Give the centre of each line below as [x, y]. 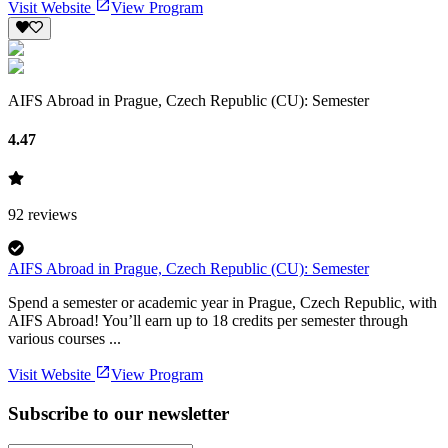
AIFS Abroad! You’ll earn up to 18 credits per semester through [208, 321]
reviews [52, 215]
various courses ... [64, 339]
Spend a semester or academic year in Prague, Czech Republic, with [222, 303]
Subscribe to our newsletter [118, 414]
